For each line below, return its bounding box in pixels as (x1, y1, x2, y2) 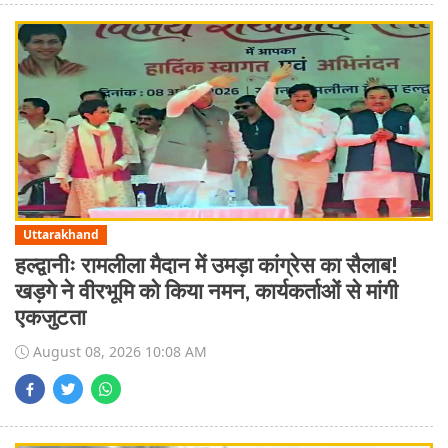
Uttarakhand (22, 225, 99, 243)
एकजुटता (15, 305, 86, 331)
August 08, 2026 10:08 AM (29, 342, 207, 362)
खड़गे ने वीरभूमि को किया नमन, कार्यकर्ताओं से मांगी (15, 279, 398, 305)
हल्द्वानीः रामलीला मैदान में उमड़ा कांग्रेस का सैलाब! (15, 253, 398, 279)
